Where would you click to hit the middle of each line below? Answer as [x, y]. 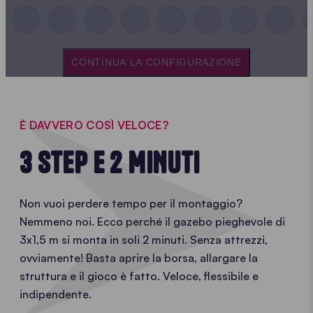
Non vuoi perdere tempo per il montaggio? [131, 203]
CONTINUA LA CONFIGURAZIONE [156, 62]
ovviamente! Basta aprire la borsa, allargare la [139, 257]
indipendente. [56, 294]
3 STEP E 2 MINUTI [110, 162]
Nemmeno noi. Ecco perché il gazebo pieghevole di [152, 221]
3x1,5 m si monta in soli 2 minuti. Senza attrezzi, [144, 239]
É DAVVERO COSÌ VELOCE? [94, 125]
